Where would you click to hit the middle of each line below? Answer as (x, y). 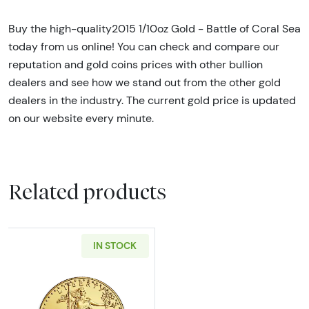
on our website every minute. (81, 118)
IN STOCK (115, 246)
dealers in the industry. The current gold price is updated (152, 100)
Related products (87, 192)
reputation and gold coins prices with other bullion (136, 64)
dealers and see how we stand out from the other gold (144, 82)
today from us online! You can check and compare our (144, 46)
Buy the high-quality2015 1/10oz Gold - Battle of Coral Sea (154, 28)
